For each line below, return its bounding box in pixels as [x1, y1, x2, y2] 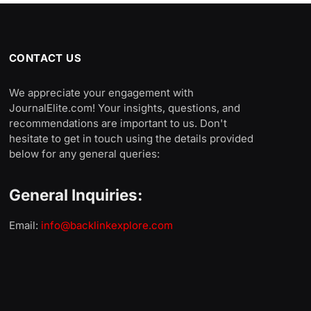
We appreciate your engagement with [8, 86, 194, 100]
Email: [8, 218, 41, 232]
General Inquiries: [8, 185, 143, 204]
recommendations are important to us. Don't [8, 117, 227, 131]
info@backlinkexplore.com [40, 218, 173, 232]
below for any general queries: [8, 147, 160, 161]
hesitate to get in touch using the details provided [8, 132, 253, 146]
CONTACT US [8, 51, 82, 65]
